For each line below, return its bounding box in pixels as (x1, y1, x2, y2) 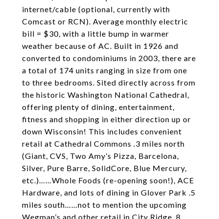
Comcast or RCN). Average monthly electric (22, 17, 188, 26)
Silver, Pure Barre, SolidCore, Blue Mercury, (22, 163, 187, 173)
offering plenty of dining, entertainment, (22, 102, 175, 111)
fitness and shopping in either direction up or (22, 114, 191, 124)
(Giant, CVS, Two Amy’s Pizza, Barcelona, (22, 151, 179, 160)
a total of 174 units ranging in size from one (22, 66, 187, 75)
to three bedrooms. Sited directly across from (22, 78, 196, 87)
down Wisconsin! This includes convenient (22, 127, 182, 136)
